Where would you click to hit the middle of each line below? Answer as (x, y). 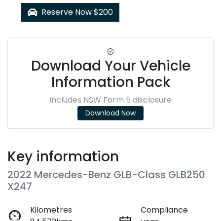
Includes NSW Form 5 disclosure (110, 100)
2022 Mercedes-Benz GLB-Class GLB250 (106, 174)
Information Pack (110, 82)
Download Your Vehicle (110, 66)
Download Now (110, 113)
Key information (63, 156)
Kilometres (51, 210)
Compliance (164, 210)
